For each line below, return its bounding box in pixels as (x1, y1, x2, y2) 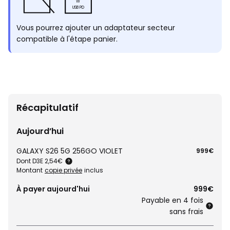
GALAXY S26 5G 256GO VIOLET (16, 146, 123, 156)
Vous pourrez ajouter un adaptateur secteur (16, 23, 175, 33)
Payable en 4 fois (142, 195, 203, 205)
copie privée (45, 166, 82, 175)
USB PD (72, 5, 84, 10)
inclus (84, 166, 103, 175)
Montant (16, 166, 43, 175)
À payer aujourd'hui (16, 184, 90, 194)
